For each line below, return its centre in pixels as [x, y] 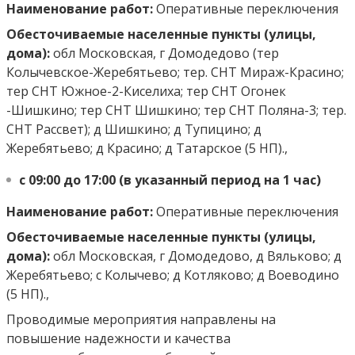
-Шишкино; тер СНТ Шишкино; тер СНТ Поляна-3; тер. [176, 110]
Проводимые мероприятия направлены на [141, 319]
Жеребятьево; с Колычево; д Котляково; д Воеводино [173, 275]
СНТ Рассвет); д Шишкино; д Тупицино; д [134, 129]
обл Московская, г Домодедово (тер [164, 53]
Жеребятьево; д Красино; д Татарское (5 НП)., [147, 148]
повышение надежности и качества [118, 338]
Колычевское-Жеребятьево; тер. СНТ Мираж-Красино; [175, 72]
